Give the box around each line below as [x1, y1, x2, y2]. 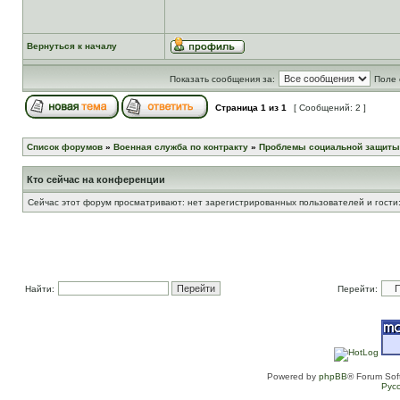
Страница [212, 103, 261, 112]
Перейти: [337, 284, 378, 294]
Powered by [267, 371, 319, 381]
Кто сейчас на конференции [27, 174, 165, 185]
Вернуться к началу [27, 41, 117, 51]
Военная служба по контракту [113, 142, 248, 152]
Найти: [25, 284, 54, 294]
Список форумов [27, 142, 103, 152]
